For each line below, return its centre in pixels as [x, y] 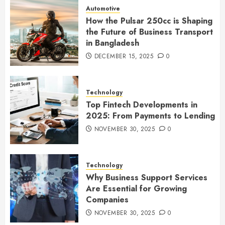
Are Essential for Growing [136, 189]
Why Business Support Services [147, 178]
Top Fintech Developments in [142, 105]
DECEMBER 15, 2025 [124, 56]
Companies [107, 200]
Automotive [103, 9]
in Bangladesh [113, 43]
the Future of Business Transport [149, 32]
